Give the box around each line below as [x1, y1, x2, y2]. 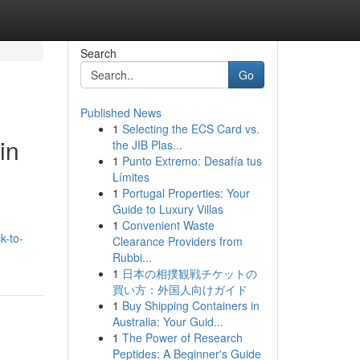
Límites [112, 169, 149, 185]
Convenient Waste [121, 217, 215, 233]
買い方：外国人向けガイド [112, 281, 247, 297]
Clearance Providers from [112, 233, 243, 249]
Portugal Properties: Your [121, 185, 250, 201]
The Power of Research [121, 329, 243, 346]
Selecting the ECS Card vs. [121, 121, 260, 137]
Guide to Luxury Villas [112, 201, 223, 217]
